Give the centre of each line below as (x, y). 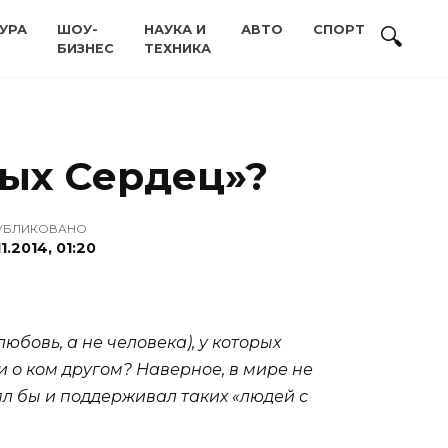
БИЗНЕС (85, 48)
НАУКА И (175, 29)
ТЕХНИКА (177, 48)
